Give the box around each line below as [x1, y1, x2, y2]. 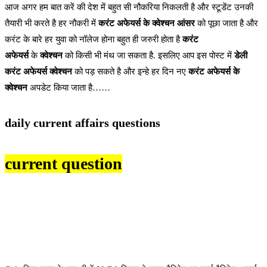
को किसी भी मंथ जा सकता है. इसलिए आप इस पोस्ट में [63, 51, 234, 61]
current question [5, 154, 122, 173]
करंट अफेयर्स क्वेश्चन [5, 67, 72, 77]
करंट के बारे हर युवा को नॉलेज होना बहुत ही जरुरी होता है [5, 35, 182, 45]
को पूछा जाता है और [195, 18, 258, 29]
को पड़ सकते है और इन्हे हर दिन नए [72, 67, 188, 77]
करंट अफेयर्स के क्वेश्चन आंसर [98, 18, 195, 29]
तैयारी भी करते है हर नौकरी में [5, 18, 98, 29]
